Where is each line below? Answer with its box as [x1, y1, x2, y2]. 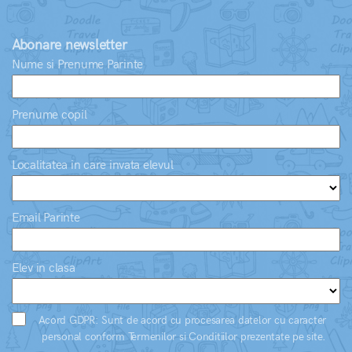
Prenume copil [12, 108, 87, 123]
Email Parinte [12, 211, 80, 226]
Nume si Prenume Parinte [12, 57, 144, 73]
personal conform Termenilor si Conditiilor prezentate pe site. [42, 330, 326, 344]
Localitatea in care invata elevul [12, 158, 174, 174]
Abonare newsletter [12, 37, 127, 54]
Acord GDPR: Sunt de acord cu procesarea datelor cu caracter [38, 313, 326, 328]
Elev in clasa [12, 261, 75, 277]
